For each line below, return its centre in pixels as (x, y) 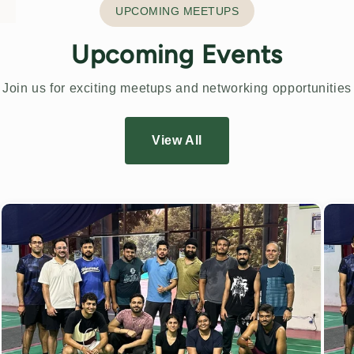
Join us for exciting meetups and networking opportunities (177, 88)
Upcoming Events (177, 54)
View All (177, 140)
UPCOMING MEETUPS (177, 11)
